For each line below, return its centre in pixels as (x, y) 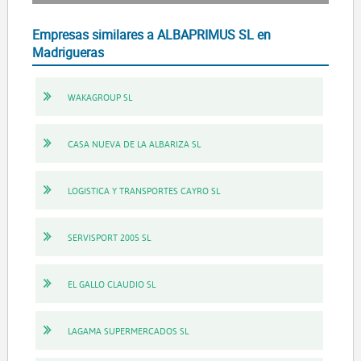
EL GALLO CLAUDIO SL (111, 284)
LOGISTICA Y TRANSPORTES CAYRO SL (143, 190)
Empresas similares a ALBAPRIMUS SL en (151, 35)
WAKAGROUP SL (100, 97)
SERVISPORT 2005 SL (109, 237)
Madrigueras (68, 53)
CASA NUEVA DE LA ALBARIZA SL (134, 143)
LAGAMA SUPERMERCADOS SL (128, 330)
